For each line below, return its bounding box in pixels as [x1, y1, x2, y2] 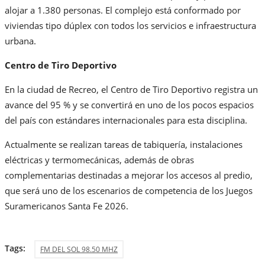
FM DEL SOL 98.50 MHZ [40, 244, 118, 255]
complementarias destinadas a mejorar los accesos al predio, [5, 169, 253, 182]
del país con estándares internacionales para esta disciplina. [5, 114, 247, 127]
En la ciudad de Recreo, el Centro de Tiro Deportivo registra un [5, 83, 258, 96]
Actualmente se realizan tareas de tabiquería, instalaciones [5, 138, 243, 151]
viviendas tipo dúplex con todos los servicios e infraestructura [5, 20, 256, 32]
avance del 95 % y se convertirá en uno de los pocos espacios [5, 99, 254, 111]
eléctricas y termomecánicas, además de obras [5, 154, 194, 166]
